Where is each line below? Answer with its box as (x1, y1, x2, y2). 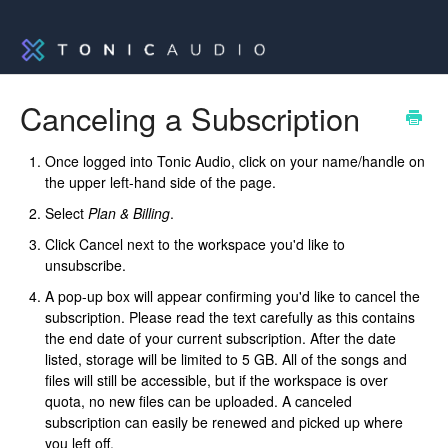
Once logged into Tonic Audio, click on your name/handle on (45, 151, 425, 172)
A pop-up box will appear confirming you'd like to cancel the (45, 286, 420, 307)
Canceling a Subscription (20, 96, 360, 140)
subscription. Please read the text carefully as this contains (45, 307, 415, 328)
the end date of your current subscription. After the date (45, 328, 396, 349)
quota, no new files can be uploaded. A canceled (45, 391, 352, 412)
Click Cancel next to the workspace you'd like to (45, 234, 345, 255)
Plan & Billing (88, 203, 170, 224)
